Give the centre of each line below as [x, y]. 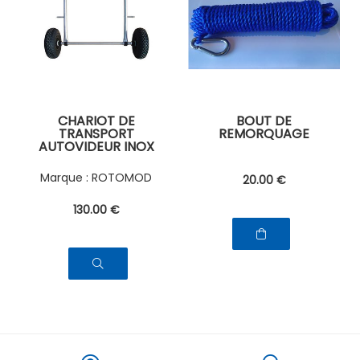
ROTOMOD [122, 177]
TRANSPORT [96, 134]
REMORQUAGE [264, 134]
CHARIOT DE [96, 121]
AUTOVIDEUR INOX [96, 147]
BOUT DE [264, 121]
